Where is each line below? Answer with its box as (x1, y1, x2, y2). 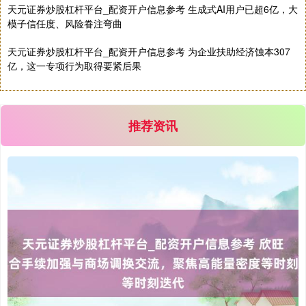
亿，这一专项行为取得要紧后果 (8, 59, 141, 73)
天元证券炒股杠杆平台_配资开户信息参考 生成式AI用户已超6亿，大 (8, 2, 298, 16)
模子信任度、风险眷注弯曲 (8, 16, 122, 31)
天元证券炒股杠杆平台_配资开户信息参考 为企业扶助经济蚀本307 (8, 44, 290, 59)
